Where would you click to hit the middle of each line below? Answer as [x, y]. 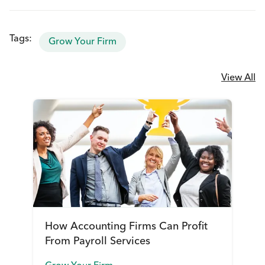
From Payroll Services [98, 242]
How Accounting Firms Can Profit [127, 227]
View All [238, 78]
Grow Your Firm [83, 42]
